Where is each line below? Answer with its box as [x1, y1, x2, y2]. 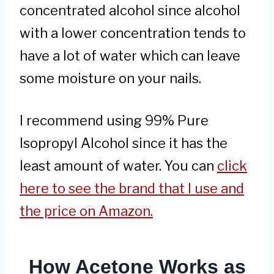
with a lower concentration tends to [20, 24, 246, 41]
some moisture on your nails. [20, 70, 201, 86]
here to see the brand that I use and [20, 180, 244, 196]
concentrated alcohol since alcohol [20, 2, 240, 18]
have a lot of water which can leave [20, 47, 240, 64]
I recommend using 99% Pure [20, 112, 209, 128]
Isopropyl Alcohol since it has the [20, 135, 228, 151]
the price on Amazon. [20, 202, 153, 219]
